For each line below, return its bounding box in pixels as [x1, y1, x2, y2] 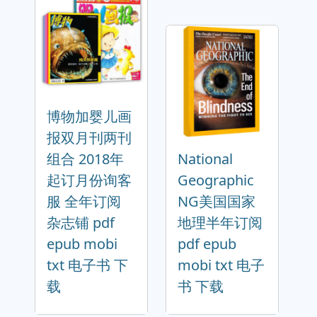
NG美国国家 [178, 192, 255, 212]
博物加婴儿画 [47, 107, 132, 127]
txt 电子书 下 [47, 255, 128, 275]
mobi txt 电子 [178, 255, 265, 275]
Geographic [178, 171, 254, 190]
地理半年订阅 [178, 213, 263, 233]
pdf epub [178, 234, 236, 254]
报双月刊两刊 [47, 128, 132, 148]
